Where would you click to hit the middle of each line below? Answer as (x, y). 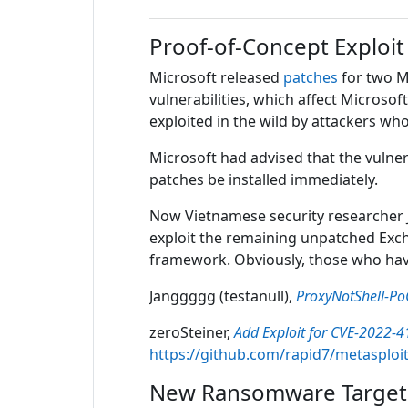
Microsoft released (217, 77)
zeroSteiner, (192, 332)
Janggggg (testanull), (223, 296)
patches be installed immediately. (264, 179)
